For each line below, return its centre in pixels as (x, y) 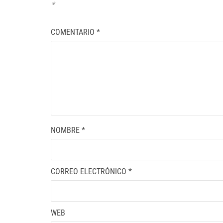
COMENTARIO (74, 32)
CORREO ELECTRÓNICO (90, 171)
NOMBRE (66, 130)
